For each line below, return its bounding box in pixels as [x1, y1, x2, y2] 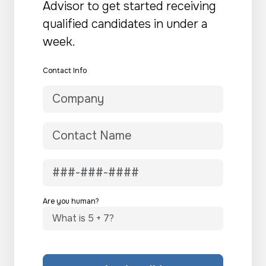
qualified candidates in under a [43, 17, 207, 31]
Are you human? [43, 197, 99, 206]
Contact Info [43, 66, 87, 75]
